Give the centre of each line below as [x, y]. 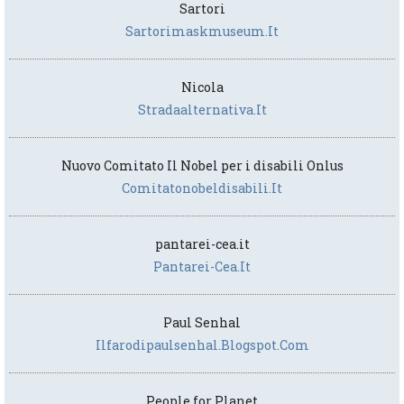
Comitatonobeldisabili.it [202, 188]
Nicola [202, 87]
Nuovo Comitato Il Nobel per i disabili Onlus [202, 166]
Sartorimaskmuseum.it [202, 32]
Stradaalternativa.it [202, 110]
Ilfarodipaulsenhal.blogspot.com [202, 345]
